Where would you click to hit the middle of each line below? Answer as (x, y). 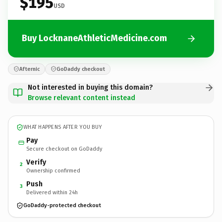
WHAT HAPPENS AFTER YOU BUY (63, 127)
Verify (36, 162)
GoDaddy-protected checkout (62, 205)
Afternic (29, 69)
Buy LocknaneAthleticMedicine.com (94, 38)
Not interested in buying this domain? (90, 87)
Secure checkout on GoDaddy (64, 149)
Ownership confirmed (53, 170)
